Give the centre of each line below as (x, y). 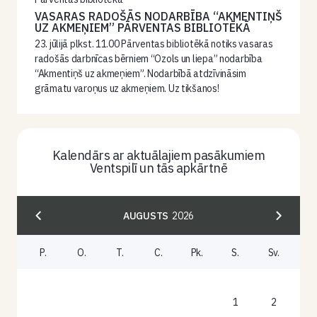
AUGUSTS (146, 215)
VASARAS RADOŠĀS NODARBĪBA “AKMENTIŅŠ (158, 16)
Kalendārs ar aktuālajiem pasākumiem (158, 155)
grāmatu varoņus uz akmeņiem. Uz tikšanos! (129, 88)
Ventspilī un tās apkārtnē (158, 168)
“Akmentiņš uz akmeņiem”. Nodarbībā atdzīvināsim (140, 74)
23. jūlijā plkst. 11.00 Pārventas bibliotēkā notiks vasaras (154, 44)
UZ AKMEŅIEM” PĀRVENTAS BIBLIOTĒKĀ (143, 28)
